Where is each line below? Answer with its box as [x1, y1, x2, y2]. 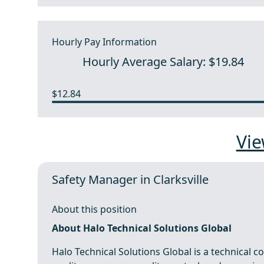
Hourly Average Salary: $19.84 [82, 54, 245, 70]
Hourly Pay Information [52, 35, 157, 48]
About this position [52, 203, 137, 216]
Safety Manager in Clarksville [52, 171, 209, 187]
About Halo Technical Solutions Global [52, 222, 232, 235]
